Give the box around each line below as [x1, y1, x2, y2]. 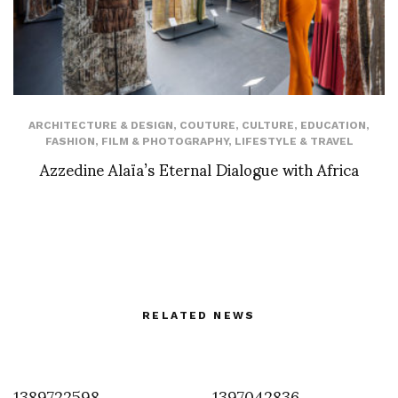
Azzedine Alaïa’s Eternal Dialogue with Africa [39, 145, 359, 193]
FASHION [44, 135, 95, 148]
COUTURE [179, 119, 235, 132]
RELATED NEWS [142, 309, 256, 322]
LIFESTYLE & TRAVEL [234, 135, 354, 148]
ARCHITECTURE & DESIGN [28, 119, 173, 132]
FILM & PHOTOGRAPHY [100, 135, 228, 148]
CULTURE [242, 119, 294, 132]
